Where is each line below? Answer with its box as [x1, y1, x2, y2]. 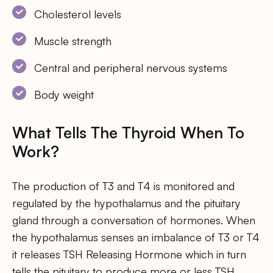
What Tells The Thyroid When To [12, 122, 244, 143]
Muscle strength [34, 34, 112, 48]
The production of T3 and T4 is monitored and [12, 179, 235, 193]
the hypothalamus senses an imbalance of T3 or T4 [12, 230, 260, 244]
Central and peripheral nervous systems [34, 61, 228, 75]
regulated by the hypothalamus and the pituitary [12, 196, 241, 210]
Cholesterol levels [34, 7, 122, 21]
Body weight [34, 88, 94, 102]
